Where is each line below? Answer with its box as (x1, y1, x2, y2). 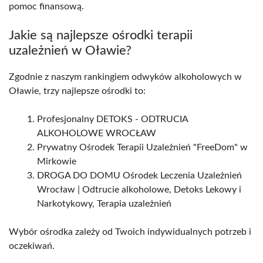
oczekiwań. (9, 241, 55, 251)
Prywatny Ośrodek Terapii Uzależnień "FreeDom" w (37, 143, 248, 153)
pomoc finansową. (9, 2, 84, 12)
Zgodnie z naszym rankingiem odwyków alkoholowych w (9, 72, 242, 82)
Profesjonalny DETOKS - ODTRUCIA (37, 114, 188, 124)
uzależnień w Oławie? (9, 44, 131, 58)
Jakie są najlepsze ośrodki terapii (9, 29, 193, 42)
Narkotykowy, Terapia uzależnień (37, 199, 171, 209)
